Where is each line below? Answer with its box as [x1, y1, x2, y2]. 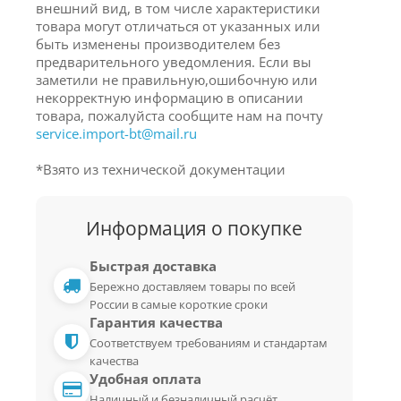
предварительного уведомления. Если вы [36, 53, 311, 72]
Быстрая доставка [90, 257, 217, 276]
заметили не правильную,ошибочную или [36, 71, 318, 90]
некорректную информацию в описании [36, 89, 303, 107]
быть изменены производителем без [36, 35, 280, 54]
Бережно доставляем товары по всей [90, 278, 295, 295]
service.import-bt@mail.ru [36, 124, 197, 143]
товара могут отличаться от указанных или [36, 17, 320, 36]
